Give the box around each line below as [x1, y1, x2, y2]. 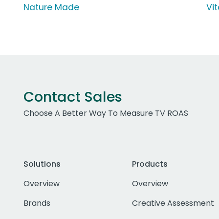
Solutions [23, 158, 61, 170]
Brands [23, 197, 50, 209]
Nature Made [23, 1, 79, 14]
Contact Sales [23, 87, 122, 107]
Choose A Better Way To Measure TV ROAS [23, 108, 188, 119]
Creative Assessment [131, 197, 214, 209]
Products [131, 158, 168, 170]
